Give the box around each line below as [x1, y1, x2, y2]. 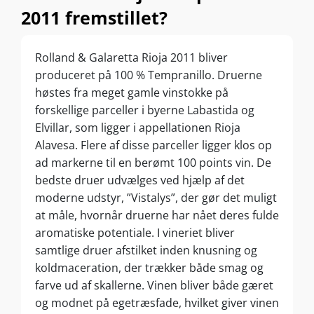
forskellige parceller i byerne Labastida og [35, 102, 254, 118]
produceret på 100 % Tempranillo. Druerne [35, 67, 262, 83]
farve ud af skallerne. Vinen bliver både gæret [35, 277, 273, 293]
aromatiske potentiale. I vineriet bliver [35, 224, 235, 240]
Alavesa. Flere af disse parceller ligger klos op [35, 137, 272, 153]
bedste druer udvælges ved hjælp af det [35, 172, 245, 188]
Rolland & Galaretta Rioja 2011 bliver [35, 49, 228, 65]
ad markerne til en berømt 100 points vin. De [35, 154, 271, 170]
